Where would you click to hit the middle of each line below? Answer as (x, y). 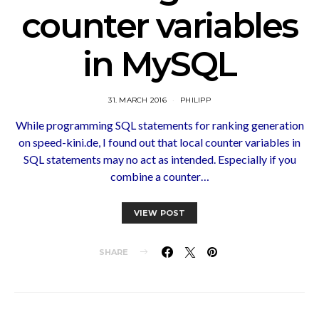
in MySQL (159, 64)
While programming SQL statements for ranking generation (159, 125)
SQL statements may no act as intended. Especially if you (159, 159)
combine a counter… (159, 176)
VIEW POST (159, 213)
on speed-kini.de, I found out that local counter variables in (159, 142)
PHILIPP (195, 100)
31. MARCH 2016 (137, 100)
